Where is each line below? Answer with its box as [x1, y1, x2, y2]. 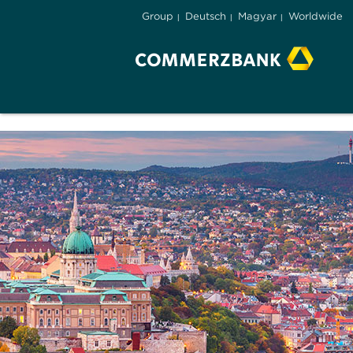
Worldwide [288, 10, 343, 22]
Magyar [238, 10, 277, 22]
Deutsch [185, 10, 226, 22]
